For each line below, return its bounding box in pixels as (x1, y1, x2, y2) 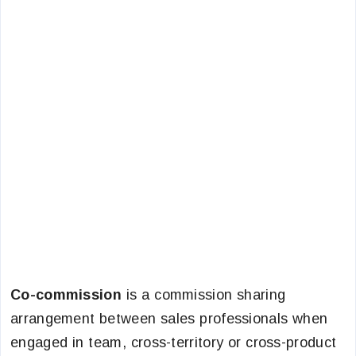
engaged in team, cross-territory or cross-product (10, 335, 337, 350)
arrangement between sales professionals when (10, 311, 328, 327)
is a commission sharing (121, 287, 286, 303)
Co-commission (10, 287, 122, 303)
